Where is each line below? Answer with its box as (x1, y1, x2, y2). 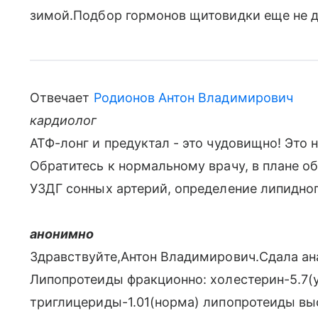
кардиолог (30, 113, 97, 128)
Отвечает (30, 90, 94, 105)
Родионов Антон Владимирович (93, 90, 293, 105)
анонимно (30, 226, 94, 241)
